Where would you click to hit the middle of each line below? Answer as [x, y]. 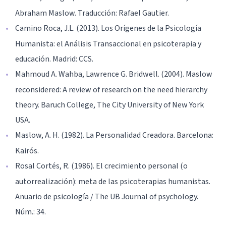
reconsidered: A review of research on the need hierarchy [111, 90]
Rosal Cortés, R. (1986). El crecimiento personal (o [101, 166]
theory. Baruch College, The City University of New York [109, 105]
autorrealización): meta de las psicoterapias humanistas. [113, 182]
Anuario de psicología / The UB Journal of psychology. [107, 197]
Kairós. [27, 151]
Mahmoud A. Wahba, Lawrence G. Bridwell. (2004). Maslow [114, 74]
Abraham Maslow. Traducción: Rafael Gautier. [92, 13]
